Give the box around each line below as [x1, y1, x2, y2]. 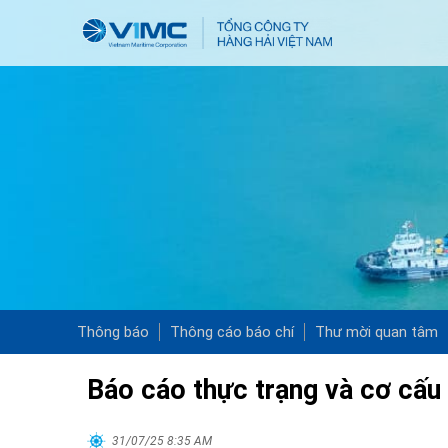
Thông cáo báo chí [170, 323, 294, 341]
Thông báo [77, 323, 149, 341]
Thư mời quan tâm [315, 323, 438, 341]
